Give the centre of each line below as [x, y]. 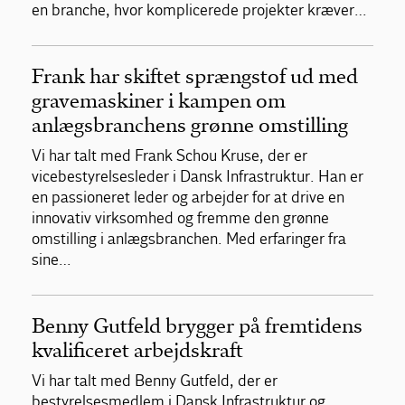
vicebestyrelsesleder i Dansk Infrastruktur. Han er [198, 176]
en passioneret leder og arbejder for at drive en [188, 197]
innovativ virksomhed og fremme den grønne [180, 218]
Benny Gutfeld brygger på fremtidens [197, 325]
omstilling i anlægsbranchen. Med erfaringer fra [189, 239]
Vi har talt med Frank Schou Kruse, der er [170, 155]
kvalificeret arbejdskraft [137, 350]
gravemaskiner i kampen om [159, 100]
